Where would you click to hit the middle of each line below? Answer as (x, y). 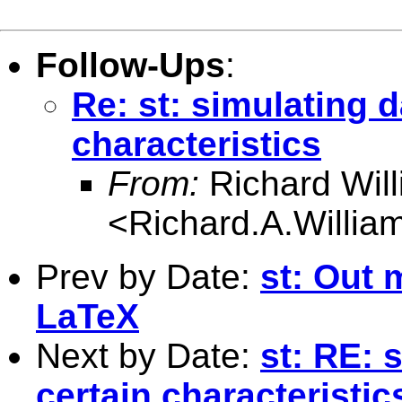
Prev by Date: (148, 276)
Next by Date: (148, 355)
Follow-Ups (131, 65)
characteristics (197, 144)
